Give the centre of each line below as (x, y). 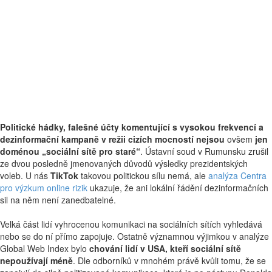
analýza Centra (237, 175)
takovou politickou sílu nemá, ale (143, 175)
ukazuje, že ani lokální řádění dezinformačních (178, 188)
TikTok (64, 175)
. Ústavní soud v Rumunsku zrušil (204, 151)
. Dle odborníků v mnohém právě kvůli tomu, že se (169, 260)
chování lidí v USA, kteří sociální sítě (165, 248)
